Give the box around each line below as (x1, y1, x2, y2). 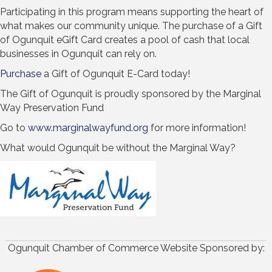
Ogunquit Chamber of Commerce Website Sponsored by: (7, 242, 265, 254)
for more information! (148, 122, 246, 134)
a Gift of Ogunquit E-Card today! (41, 68, 190, 80)
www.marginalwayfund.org (28, 122, 148, 134)
